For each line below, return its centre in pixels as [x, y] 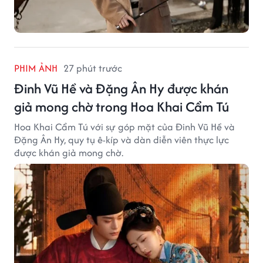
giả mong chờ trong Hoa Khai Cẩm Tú [122, 107]
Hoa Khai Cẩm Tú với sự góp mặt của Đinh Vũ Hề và [124, 127]
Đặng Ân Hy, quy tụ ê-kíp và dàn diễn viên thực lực [122, 140]
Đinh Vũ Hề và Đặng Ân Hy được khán [121, 89]
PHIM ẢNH [36, 68]
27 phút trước [93, 68]
